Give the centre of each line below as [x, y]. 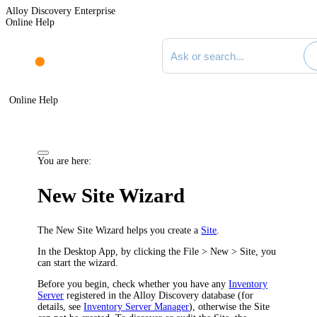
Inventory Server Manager [137, 306]
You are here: [65, 161]
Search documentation [205, 43]
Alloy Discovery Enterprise [60, 11]
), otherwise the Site [230, 306]
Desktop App [88, 251]
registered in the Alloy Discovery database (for [159, 295]
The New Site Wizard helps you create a [120, 230]
